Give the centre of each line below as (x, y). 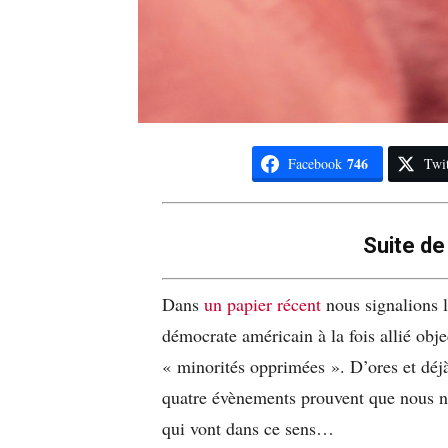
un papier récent (262, 303)
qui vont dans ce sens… (248, 427)
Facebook (314, 163)
